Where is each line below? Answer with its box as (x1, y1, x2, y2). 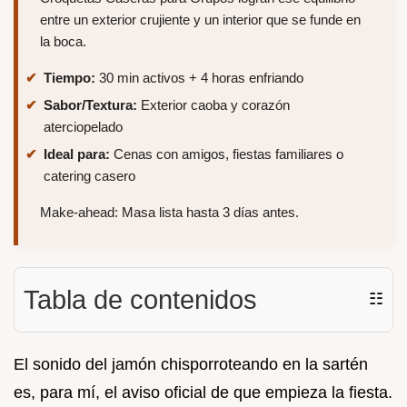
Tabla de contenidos (24, 284, 257, 314)
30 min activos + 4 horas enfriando (95, 70, 303, 86)
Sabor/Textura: (44, 96, 137, 113)
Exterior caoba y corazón (137, 96, 290, 113)
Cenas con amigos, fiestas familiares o (110, 145, 343, 162)
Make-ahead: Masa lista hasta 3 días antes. (40, 203, 299, 220)
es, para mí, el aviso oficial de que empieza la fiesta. (14, 382, 392, 402)
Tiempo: (44, 70, 95, 86)
